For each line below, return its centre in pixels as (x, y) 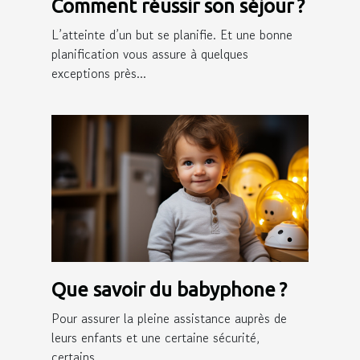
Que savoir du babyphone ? (169, 289)
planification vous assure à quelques (150, 54)
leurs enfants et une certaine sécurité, (155, 337)
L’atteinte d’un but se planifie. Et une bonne (172, 35)
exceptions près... (99, 74)
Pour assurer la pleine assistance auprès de (169, 318)
